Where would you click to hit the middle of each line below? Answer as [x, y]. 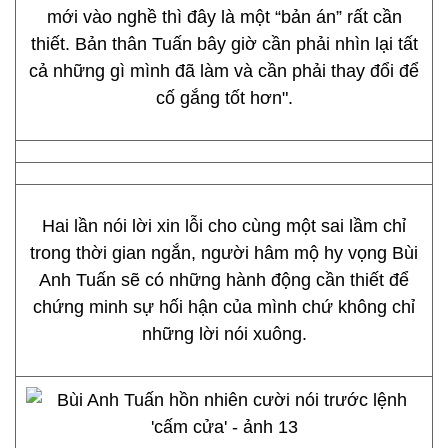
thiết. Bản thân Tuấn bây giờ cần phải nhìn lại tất [224, 44]
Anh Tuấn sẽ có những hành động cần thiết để [224, 280]
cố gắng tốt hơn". [224, 98]
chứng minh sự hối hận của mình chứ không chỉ [224, 307]
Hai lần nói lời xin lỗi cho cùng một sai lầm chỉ [224, 226]
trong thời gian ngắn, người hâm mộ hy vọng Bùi [224, 253]
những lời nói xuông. [224, 334]
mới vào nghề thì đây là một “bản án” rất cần [224, 17]
